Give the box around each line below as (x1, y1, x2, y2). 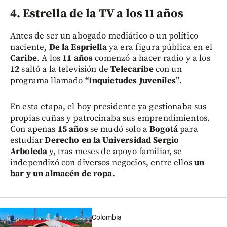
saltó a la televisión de (19, 64, 111, 75)
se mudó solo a (88, 124, 150, 135)
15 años (57, 124, 88, 135)
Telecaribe (110, 64, 154, 75)
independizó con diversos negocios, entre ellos (10, 157, 195, 169)
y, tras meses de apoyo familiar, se (47, 146, 182, 158)
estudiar (10, 135, 45, 146)
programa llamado (10, 75, 85, 87)
